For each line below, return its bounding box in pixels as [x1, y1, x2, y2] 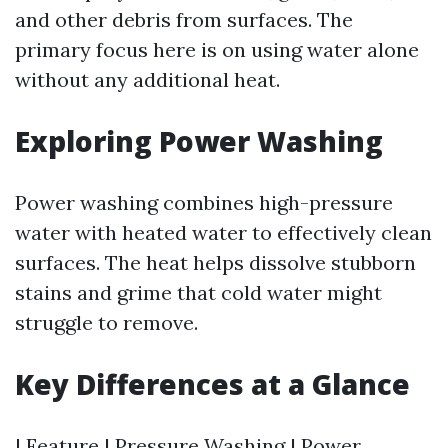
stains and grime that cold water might [15, 280, 382, 305]
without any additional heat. [15, 67, 280, 92]
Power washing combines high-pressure [15, 190, 393, 215]
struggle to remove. [15, 310, 198, 335]
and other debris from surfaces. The [15, 7, 353, 32]
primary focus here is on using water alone [15, 37, 419, 62]
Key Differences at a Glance [15, 365, 410, 403]
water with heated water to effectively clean [15, 220, 432, 245]
